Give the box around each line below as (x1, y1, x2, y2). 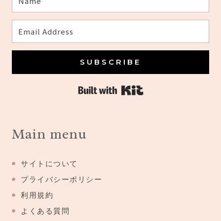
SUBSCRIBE (80, 57, 141, 67)
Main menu (12, 125, 87, 143)
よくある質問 (21, 206, 70, 216)
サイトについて (21, 159, 78, 168)
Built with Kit (143, 83, 197, 93)
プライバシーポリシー (21, 175, 102, 184)
